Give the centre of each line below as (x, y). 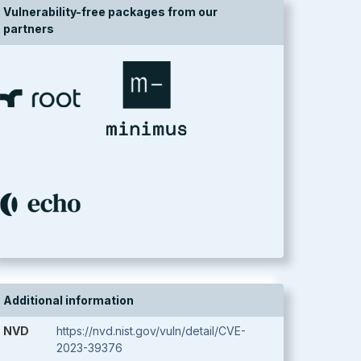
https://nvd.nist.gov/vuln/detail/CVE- (151, 331)
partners (29, 29)
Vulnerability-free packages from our (110, 12)
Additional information (68, 300)
